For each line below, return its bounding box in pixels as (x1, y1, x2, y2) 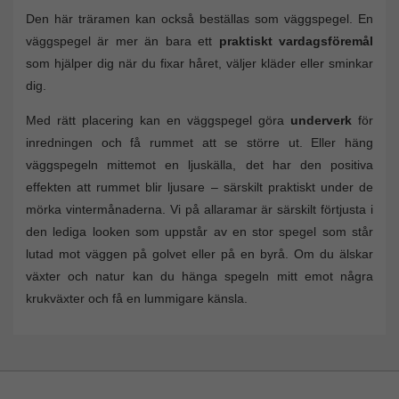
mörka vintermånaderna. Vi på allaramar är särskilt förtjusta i (26, 202, 373, 217)
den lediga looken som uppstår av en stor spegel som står (26, 224, 373, 240)
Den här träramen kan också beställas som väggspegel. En (26, 12, 373, 27)
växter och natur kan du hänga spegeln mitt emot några (26, 269, 373, 284)
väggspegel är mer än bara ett (26, 34, 219, 49)
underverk (290, 113, 352, 128)
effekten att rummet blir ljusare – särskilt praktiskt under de (26, 180, 373, 195)
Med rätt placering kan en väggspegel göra (26, 113, 290, 128)
